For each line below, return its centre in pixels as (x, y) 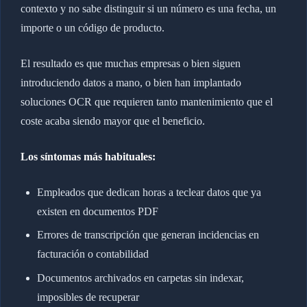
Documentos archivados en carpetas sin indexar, (140, 278)
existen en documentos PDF (97, 211)
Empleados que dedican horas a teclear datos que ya (149, 192)
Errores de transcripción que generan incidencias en (148, 235)
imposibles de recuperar (88, 297)
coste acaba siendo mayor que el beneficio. (112, 121)
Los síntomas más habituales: (88, 156)
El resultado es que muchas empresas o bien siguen (130, 63)
